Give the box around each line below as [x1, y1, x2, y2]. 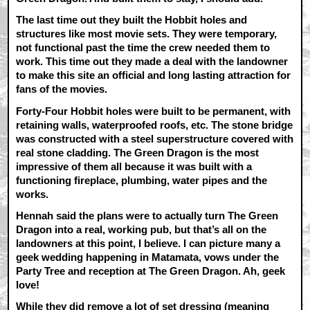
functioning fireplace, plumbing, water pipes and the [16, 174, 268, 186]
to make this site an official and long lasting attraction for [16, 69, 291, 82]
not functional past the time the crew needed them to [16, 42, 271, 54]
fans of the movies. [16, 83, 108, 95]
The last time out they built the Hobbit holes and [16, 14, 248, 26]
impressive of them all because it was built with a [16, 160, 253, 172]
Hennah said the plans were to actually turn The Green [16, 209, 279, 221]
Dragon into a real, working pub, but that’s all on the [16, 223, 267, 235]
